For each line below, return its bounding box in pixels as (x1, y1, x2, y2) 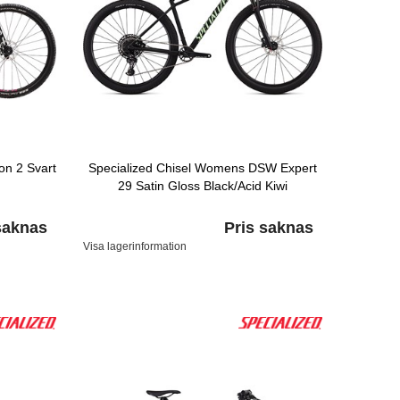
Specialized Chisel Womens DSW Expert (88, 161, 318, 176)
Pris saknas (223, 219, 313, 237)
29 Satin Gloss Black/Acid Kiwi (118, 179, 288, 194)
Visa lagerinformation (83, 240, 187, 254)
